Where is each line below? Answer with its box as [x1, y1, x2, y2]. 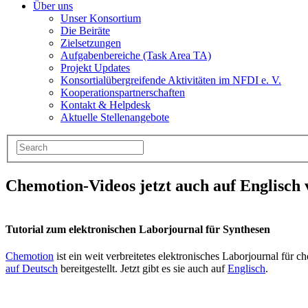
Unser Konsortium [60, 12, 141, 25]
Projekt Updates [60, 62, 130, 74]
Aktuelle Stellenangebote [60, 111, 169, 124]
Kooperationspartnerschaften [60, 87, 185, 99]
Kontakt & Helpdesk [60, 99, 151, 111]
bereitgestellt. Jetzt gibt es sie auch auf [58, 263, 228, 275]
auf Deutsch [5, 263, 58, 275]
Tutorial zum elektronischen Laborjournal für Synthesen [5, 223, 270, 236]
